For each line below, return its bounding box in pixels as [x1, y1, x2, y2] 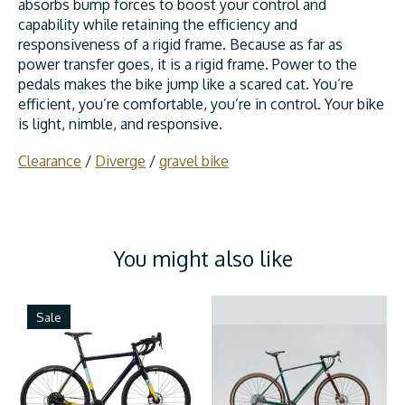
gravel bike [159, 151, 229, 170]
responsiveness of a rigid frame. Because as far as [18, 34, 343, 53]
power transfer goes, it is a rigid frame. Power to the [18, 54, 357, 73]
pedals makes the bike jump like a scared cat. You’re [18, 74, 353, 93]
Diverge [95, 151, 146, 170]
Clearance [18, 151, 81, 170]
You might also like [112, 244, 293, 271]
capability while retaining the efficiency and [18, 14, 297, 33]
